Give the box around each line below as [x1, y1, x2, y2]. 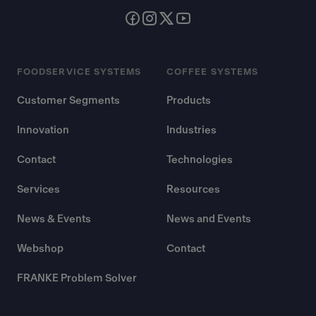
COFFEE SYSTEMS [166, 68, 259, 76]
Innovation [17, 125, 69, 135]
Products [166, 95, 211, 106]
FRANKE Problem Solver [17, 273, 137, 284]
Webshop [17, 243, 63, 254]
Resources [166, 184, 220, 195]
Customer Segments [17, 95, 120, 106]
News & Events [17, 214, 91, 224]
